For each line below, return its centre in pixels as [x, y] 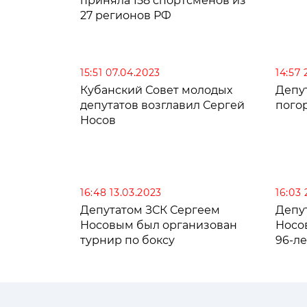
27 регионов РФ [126, 16]
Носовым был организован [159, 225]
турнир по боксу [127, 241]
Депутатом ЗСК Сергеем [150, 210]
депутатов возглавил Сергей [162, 106]
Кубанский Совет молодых [156, 90]
